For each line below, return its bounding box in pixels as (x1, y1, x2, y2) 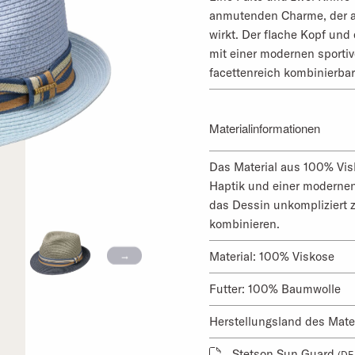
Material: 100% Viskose (209, 248, 334, 264)
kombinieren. (209, 216, 280, 231)
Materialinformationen (209, 119, 320, 136)
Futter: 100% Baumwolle (209, 281, 341, 296)
